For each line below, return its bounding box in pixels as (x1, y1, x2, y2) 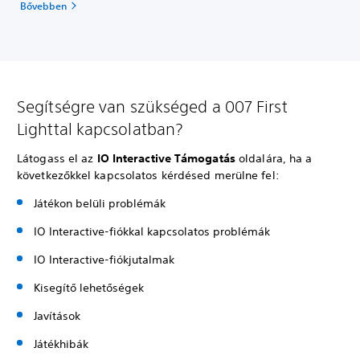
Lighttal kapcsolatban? (17, 120, 183, 139)
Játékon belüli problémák (34, 196, 166, 211)
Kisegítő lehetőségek (34, 280, 144, 296)
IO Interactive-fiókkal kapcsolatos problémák (34, 224, 270, 239)
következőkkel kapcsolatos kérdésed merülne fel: (17, 168, 280, 183)
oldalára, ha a (235, 151, 313, 166)
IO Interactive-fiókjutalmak (34, 252, 174, 268)
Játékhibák (34, 337, 88, 352)
